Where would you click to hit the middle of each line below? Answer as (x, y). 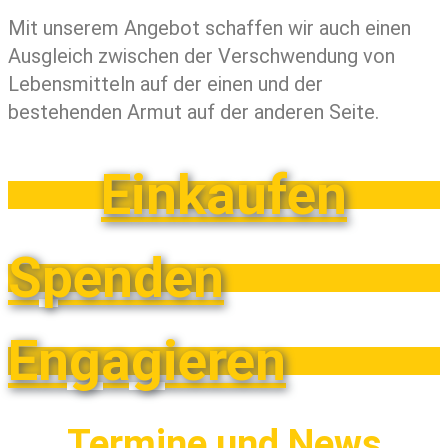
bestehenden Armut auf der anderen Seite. (193, 112)
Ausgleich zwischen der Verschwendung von (201, 56)
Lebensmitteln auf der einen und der (165, 84)
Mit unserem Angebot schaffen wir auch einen (209, 28)
